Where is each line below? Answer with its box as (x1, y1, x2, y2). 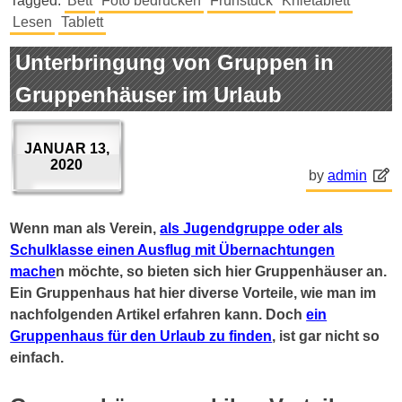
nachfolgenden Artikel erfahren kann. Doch (10, 306, 307, 322)
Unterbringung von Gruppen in (15, 49, 335, 74)
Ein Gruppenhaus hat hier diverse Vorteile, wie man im (10, 284, 377, 301)
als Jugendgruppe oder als (160, 220, 344, 236)
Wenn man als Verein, (10, 220, 161, 236)
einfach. (10, 349, 68, 365)
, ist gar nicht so (272, 328, 380, 344)
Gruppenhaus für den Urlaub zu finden (10, 328, 273, 344)
